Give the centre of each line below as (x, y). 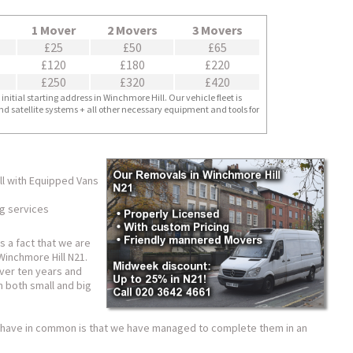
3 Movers (217, 30)
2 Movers (132, 30)
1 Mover (53, 30)
